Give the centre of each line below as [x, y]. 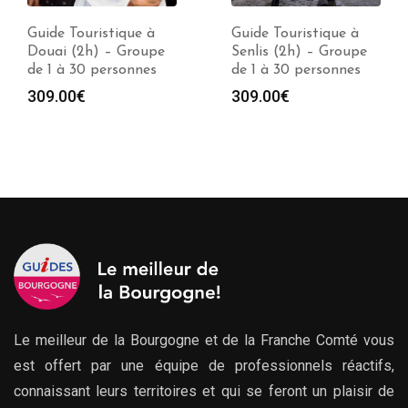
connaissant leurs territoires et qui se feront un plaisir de [204, 392]
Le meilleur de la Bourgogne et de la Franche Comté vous [204, 341]
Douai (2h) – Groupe [96, 52]
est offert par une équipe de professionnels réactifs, [204, 366]
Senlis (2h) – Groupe [299, 52]
